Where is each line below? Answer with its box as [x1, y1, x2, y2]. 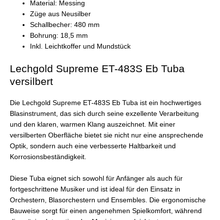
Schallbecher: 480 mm [30, 21, 100, 28]
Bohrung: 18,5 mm [30, 31, 88, 39]
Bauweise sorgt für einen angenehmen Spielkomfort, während [10, 207, 202, 215]
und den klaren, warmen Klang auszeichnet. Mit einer [10, 121, 175, 129]
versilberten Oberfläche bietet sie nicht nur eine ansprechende [10, 132, 203, 139]
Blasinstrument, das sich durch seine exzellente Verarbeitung [10, 110, 199, 118]
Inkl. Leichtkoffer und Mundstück [30, 42, 131, 50]
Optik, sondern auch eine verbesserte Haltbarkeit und [10, 142, 176, 150]
